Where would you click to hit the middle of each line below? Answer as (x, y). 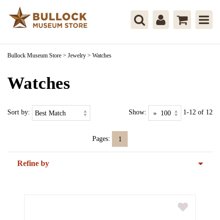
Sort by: (19, 112)
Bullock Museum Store (34, 55)
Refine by (33, 164)
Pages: (101, 138)
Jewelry (77, 55)
